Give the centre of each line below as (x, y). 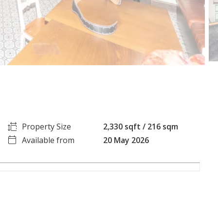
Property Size (47, 126)
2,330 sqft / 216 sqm (140, 126)
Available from (48, 140)
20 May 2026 (126, 140)
